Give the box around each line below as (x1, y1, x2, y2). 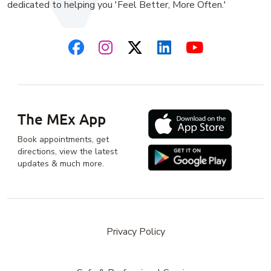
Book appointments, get (18, 133, 109, 145)
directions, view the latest (18, 145, 117, 157)
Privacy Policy (106, 224, 165, 238)
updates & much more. (18, 157, 104, 169)
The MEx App (18, 109, 106, 128)
